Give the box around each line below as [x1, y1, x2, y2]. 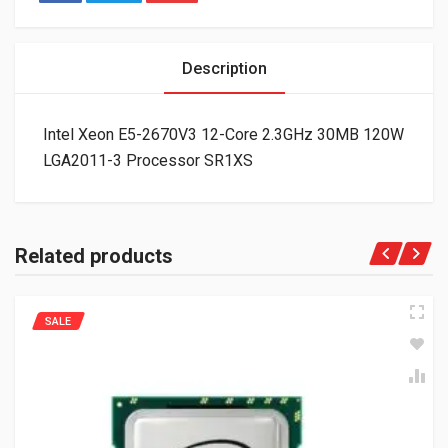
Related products [15, 243, 173, 268]
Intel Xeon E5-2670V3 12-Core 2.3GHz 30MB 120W [43, 124, 404, 144]
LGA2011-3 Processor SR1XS [43, 150, 253, 170]
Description [181, 58, 267, 78]
